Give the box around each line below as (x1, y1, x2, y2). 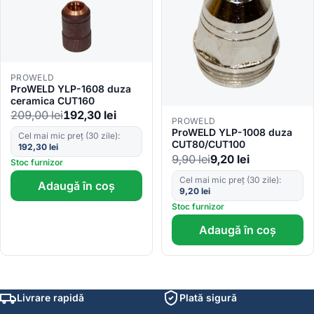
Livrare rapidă (17, 292, 84, 304)
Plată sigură (179, 292, 237, 304)
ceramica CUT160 (11, 94, 95, 107)
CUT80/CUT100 (172, 138, 245, 151)
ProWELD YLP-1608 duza (11, 82, 131, 95)
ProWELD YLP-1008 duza (172, 126, 292, 139)
